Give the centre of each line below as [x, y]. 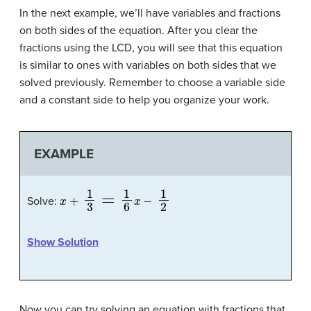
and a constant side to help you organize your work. [144, 100]
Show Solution [63, 243]
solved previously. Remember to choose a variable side [152, 83]
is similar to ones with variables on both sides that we [148, 66]
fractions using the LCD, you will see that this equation [151, 48]
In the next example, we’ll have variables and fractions [150, 14]
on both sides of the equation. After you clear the [138, 31]
